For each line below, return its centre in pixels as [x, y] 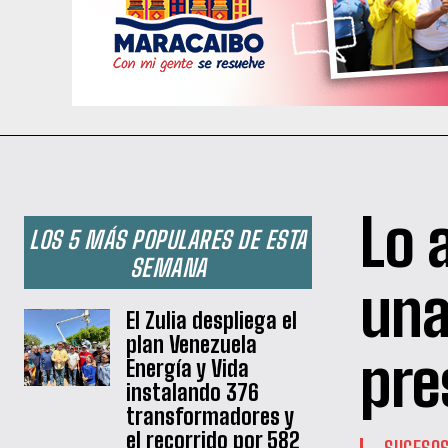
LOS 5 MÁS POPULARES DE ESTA [168, 239]
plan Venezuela [192, 344]
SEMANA [168, 267]
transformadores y [210, 416]
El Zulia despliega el [212, 320]
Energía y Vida [188, 368]
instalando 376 [193, 392]
